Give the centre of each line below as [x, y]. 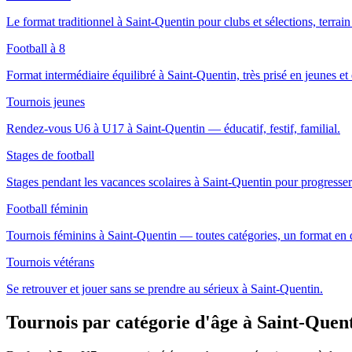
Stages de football [50, 155]
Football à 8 [36, 48]
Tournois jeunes [46, 101]
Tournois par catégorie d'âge [125, 322]
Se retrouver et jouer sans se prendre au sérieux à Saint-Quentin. [165, 288]
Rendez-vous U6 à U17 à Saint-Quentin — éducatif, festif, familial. [173, 128]
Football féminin [47, 208]
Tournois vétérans [50, 262]
